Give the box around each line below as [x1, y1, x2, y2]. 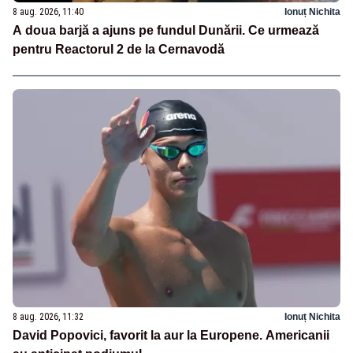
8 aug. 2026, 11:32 [13, 310, 84, 322]
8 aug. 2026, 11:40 [13, 6, 84, 18]
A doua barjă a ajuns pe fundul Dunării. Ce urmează [13, 24, 319, 38]
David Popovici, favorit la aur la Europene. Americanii [13, 328, 329, 342]
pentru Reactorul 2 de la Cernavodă [13, 43, 225, 57]
